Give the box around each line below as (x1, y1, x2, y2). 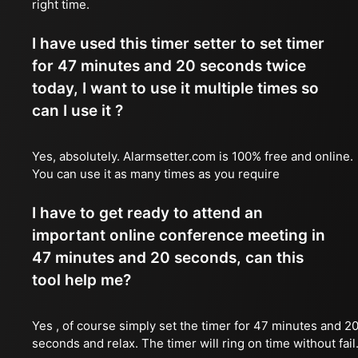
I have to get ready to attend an (32, 204, 263, 222)
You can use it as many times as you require (32, 166, 280, 181)
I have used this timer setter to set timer (32, 34, 324, 53)
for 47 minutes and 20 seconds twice (32, 57, 306, 75)
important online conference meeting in (32, 226, 325, 245)
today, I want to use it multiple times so (32, 79, 319, 97)
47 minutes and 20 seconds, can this (32, 249, 304, 267)
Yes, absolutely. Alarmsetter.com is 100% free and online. (32, 149, 353, 164)
